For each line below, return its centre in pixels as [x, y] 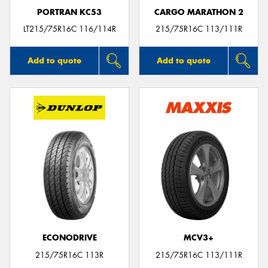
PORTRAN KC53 [69, 12]
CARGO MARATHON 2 [199, 12]
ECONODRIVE [69, 238]
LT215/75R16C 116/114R [69, 29]
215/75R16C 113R [69, 255]
